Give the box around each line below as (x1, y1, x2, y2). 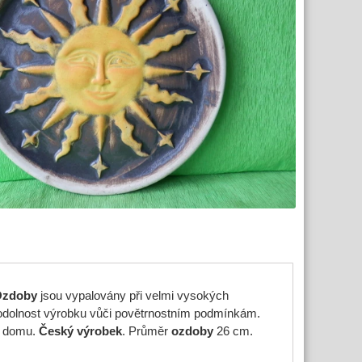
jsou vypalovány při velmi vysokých (36, 289, 229, 303)
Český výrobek (38, 325, 122, 339)
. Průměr (121, 325, 168, 339)
